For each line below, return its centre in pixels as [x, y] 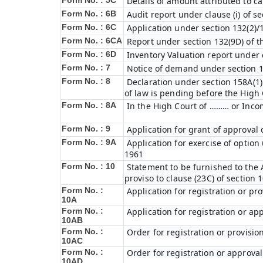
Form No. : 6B [89, 14]
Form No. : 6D [89, 54]
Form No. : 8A [89, 105]
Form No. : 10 [88, 166]
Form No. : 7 [86, 68]
